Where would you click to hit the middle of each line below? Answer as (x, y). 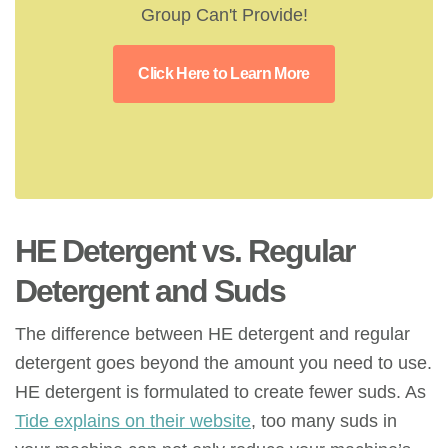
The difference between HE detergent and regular (212, 333)
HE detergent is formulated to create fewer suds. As (220, 391)
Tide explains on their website (133, 420)
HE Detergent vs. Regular (184, 250)
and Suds (216, 290)
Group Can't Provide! (224, 14)
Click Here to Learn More (224, 73)
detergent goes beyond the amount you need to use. (223, 362)
